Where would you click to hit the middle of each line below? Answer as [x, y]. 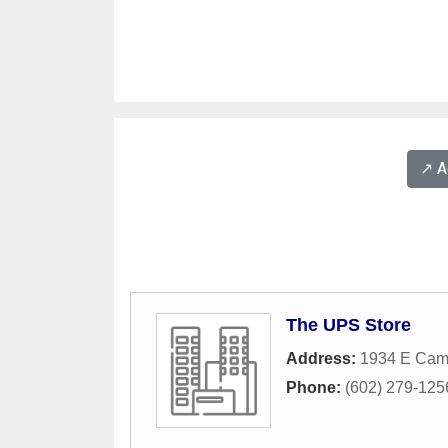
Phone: [315, 388]
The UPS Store [348, 325]
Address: [323, 359]
